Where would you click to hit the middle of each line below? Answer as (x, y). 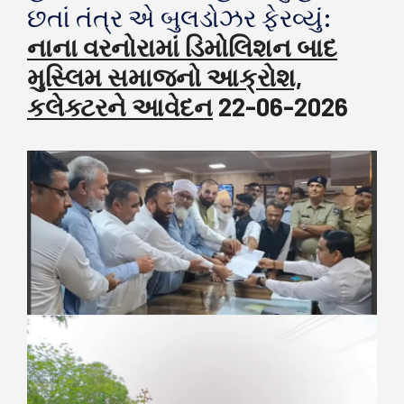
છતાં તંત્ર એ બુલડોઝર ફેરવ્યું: (179, 18)
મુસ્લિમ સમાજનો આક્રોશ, (165, 77)
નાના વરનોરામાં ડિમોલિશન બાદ (182, 47)
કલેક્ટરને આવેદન (120, 107)
